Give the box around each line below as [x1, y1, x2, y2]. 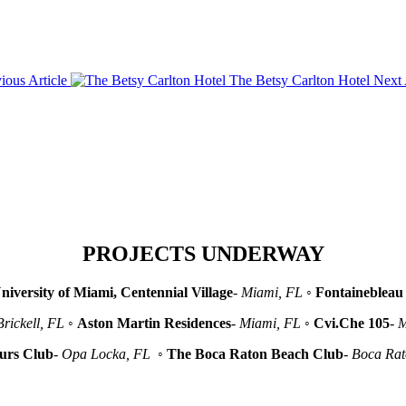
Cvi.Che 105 [313, 315, 390, 332]
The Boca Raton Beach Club [166, 346, 343, 362]
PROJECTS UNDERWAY [82, 242, 324, 266]
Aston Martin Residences [76, 315, 231, 332]
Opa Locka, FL [61, 346, 154, 362]
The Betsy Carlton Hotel [226, 72, 373, 88]
